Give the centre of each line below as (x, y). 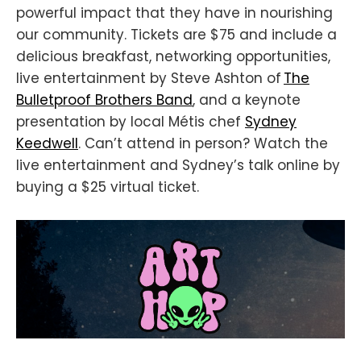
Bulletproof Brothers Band (104, 100)
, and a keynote (247, 100)
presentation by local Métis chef (131, 122)
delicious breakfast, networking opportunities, (173, 57)
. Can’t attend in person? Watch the (203, 144)
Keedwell (47, 144)
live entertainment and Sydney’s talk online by (178, 166)
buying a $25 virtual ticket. (108, 187)
